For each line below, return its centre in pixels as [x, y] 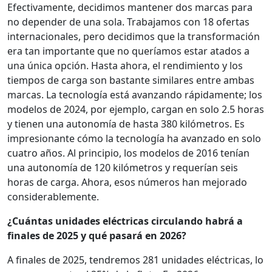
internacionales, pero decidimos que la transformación [134, 37]
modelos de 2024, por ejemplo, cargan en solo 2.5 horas [136, 110]
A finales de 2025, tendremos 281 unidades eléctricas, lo [135, 260]
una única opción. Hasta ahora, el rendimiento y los [125, 66]
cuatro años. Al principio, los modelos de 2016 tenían [128, 153]
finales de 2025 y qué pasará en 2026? [97, 236]
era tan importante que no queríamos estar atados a [128, 51]
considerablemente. [53, 197]
